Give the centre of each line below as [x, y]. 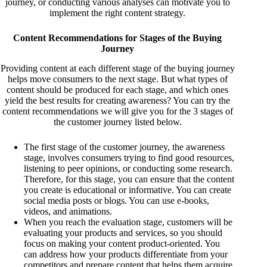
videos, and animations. [68, 211]
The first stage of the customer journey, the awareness [124, 147]
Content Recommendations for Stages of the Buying [118, 38]
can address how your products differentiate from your [126, 254]
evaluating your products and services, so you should [123, 232]
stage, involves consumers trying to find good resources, [129, 157]
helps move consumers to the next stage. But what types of [117, 79]
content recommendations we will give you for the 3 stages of [117, 111]
